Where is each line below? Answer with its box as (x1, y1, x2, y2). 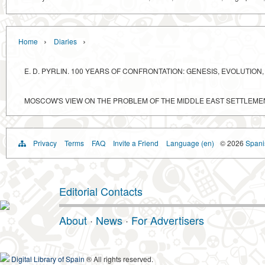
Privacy (33, 138, 57, 148)
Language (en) (166, 138, 214, 148)
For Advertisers (131, 212, 204, 228)
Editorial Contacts (59, 183, 143, 199)
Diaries (54, 36, 77, 47)
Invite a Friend (113, 138, 159, 148)
